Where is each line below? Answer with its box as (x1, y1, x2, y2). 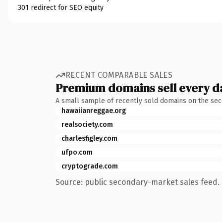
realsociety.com (61, 120, 113, 129)
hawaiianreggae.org (61, 106, 126, 115)
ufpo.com (61, 148, 93, 157)
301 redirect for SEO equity (18, 3, 104, 12)
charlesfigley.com (61, 134, 117, 143)
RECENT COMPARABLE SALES (65, 70, 173, 80)
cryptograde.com (61, 162, 118, 170)
